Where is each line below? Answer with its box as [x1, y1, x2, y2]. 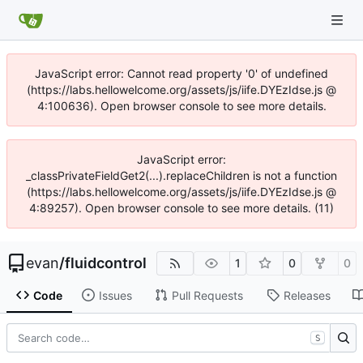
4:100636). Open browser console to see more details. [36, 99, 327, 113]
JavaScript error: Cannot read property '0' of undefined [35, 66, 328, 80]
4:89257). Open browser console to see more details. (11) [29, 201, 334, 215]
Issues [98, 288, 132, 302]
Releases [283, 288, 331, 302]
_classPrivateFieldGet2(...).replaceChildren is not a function [26, 169, 337, 182]
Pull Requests [171, 288, 243, 302]
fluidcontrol [65, 254, 147, 271]
